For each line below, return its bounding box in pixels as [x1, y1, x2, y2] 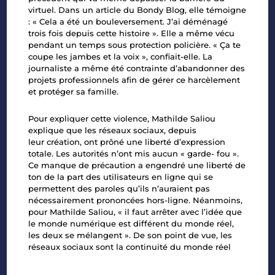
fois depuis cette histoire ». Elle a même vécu [48, 28, 235, 39]
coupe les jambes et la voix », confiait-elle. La [28, 52, 213, 62]
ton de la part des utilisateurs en [28, 172, 165, 182]
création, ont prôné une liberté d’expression [47, 137, 226, 147]
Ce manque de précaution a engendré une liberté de [28, 160, 246, 171]
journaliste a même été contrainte [28, 63, 171, 74]
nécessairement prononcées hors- [28, 195, 168, 206]
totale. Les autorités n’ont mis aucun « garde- [28, 149, 217, 159]
